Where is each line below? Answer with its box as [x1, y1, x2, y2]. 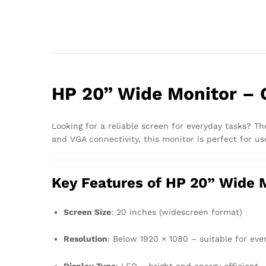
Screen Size [64, 207, 111, 217]
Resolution [64, 234, 107, 244]
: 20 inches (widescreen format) [111, 207, 242, 217]
